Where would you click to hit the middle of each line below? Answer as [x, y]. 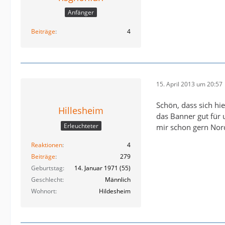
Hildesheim [115, 191]
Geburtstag [47, 168]
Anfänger [81, 13]
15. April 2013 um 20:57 [189, 84]
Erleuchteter [81, 126]
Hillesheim [81, 111]
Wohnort [43, 191]
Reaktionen [47, 145]
